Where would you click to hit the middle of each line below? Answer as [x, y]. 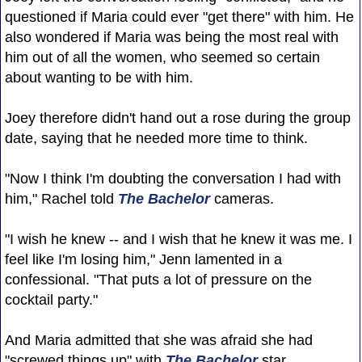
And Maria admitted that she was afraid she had [158, 340]
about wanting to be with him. [99, 77]
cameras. [242, 198]
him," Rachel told [61, 198]
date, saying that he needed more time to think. [156, 138]
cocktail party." [51, 299]
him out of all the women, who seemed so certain [162, 57]
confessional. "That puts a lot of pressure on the [158, 279]
